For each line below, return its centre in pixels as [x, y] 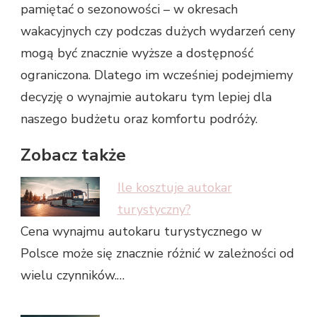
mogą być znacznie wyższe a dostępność [137, 53]
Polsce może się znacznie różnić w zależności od [157, 253]
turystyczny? [154, 209]
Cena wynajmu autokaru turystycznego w [141, 231]
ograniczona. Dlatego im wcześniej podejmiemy [157, 75]
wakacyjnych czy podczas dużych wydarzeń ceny [158, 31]
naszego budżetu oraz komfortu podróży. [139, 119]
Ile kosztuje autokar [174, 188]
